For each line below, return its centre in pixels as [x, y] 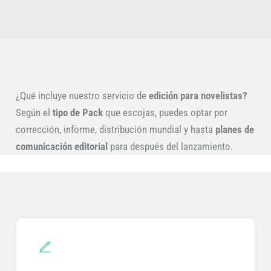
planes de [234, 130]
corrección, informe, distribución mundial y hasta [115, 130]
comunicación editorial [63, 147]
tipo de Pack [79, 113]
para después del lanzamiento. [171, 147]
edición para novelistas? [198, 96]
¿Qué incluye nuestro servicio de [82, 96]
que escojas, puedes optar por [166, 113]
